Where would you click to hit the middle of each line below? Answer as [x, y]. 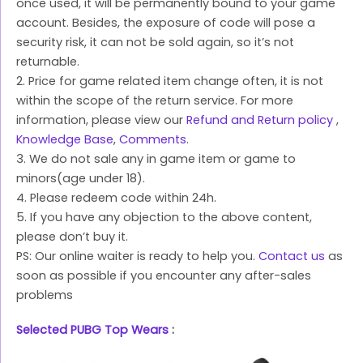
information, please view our [101, 120]
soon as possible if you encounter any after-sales [164, 276]
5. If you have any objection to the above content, [164, 218]
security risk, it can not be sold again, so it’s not [155, 43]
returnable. [48, 62]
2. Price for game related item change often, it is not [170, 81]
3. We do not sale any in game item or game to [156, 159]
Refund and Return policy [260, 120]
